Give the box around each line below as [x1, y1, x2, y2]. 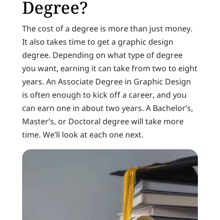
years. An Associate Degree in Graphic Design [22, 76, 191, 87]
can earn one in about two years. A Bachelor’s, [22, 102, 193, 113]
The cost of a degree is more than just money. [22, 23, 192, 34]
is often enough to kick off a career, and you [22, 89, 187, 100]
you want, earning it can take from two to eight [22, 62, 197, 74]
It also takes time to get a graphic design [22, 36, 173, 47]
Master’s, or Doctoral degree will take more [22, 115, 184, 127]
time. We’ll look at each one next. [22, 129, 143, 140]
